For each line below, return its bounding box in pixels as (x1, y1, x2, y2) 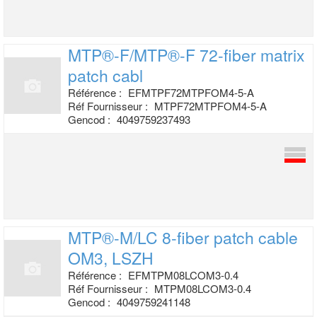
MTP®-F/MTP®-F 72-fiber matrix (68, 43, 305, 67)
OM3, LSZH (68, 246, 154, 270)
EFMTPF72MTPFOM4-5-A (128, 85, 254, 100)
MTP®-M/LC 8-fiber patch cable (68, 226, 298, 249)
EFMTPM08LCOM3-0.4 (128, 267, 238, 282)
